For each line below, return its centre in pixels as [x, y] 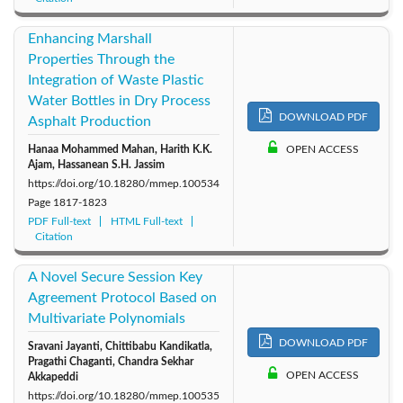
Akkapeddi [53, 376]
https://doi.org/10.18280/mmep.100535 [124, 395]
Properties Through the [101, 59]
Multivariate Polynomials [107, 318]
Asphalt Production [90, 121]
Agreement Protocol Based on [122, 297]
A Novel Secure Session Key [115, 277]
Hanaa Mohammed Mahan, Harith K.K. [120, 149]
